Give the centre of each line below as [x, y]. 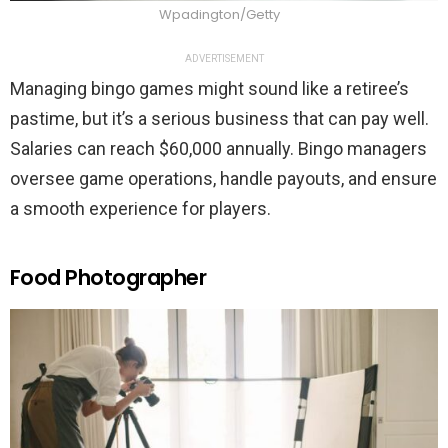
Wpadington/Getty [219, 15]
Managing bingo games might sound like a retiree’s [209, 89]
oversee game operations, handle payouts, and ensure [223, 179]
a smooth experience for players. [140, 209]
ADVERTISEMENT [224, 59]
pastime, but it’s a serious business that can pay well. [219, 119]
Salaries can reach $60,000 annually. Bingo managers [218, 149]
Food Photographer [108, 278]
